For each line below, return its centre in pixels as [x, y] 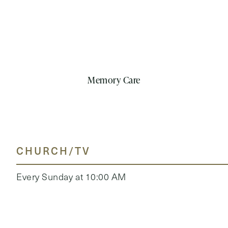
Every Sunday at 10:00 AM [71, 176]
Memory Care [114, 80]
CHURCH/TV [53, 150]
